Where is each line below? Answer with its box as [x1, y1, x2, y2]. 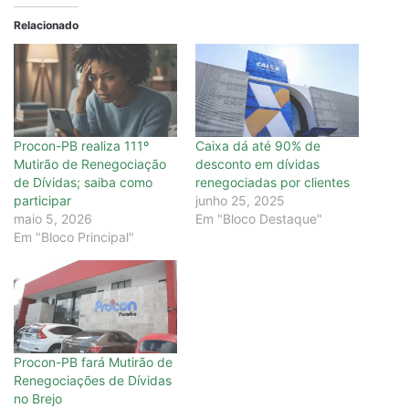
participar [14, 193, 71, 209]
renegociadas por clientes [195, 174, 350, 191]
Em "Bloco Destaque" [195, 211, 322, 227]
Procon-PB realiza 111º [14, 138, 149, 154]
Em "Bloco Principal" [14, 229, 134, 246]
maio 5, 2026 [14, 211, 92, 227]
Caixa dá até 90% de [195, 138, 320, 154]
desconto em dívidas [195, 156, 320, 173]
